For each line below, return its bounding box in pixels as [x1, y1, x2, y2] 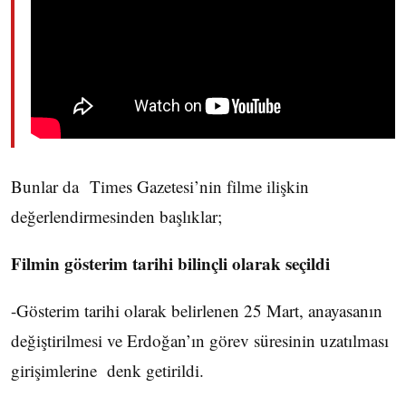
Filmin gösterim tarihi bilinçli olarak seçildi [11, 251, 330, 275]
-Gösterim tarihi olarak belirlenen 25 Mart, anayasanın [11, 299, 382, 322]
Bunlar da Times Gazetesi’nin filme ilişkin [11, 175, 309, 198]
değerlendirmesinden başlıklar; [11, 205, 222, 227]
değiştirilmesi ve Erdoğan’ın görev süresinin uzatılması [11, 329, 389, 352]
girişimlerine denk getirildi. [11, 359, 204, 382]
